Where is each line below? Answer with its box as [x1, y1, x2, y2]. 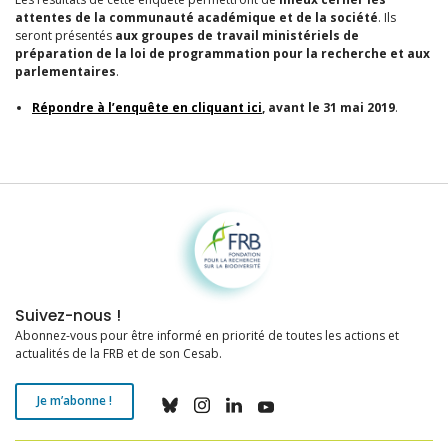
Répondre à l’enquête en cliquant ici [32, 99, 262, 116]
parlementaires [15, 63, 116, 80]
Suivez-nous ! [15, 305, 121, 326]
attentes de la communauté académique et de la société [15, 9, 378, 26]
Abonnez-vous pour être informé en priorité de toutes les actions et [15, 327, 399, 344]
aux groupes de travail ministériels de [115, 27, 359, 44]
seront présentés [15, 27, 115, 44]
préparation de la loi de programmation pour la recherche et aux [15, 45, 430, 62]
